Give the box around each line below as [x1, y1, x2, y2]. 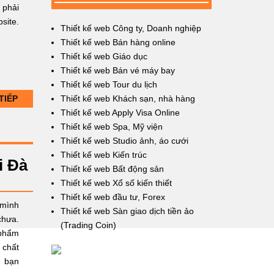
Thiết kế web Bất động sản [60, 164, 164, 174]
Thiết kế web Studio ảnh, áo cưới [60, 136, 188, 146]
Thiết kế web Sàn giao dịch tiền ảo [60, 206, 194, 216]
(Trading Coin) [60, 220, 116, 230]
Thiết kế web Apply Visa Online [60, 108, 180, 117]
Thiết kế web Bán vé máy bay [60, 65, 175, 75]
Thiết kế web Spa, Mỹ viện [60, 122, 163, 131]
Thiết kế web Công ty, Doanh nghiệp [60, 23, 201, 33]
